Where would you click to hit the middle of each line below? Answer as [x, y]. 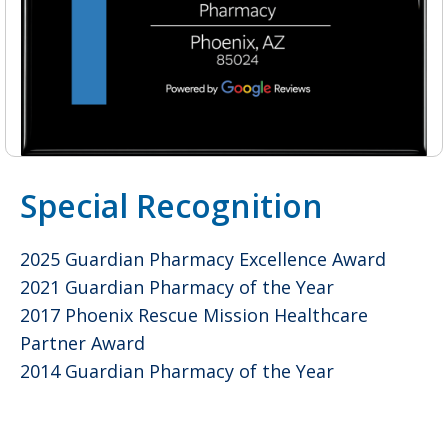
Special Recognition [171, 205]
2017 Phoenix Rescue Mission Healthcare [194, 314]
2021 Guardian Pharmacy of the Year [177, 286]
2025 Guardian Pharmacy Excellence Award [203, 258]
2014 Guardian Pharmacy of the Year [177, 370]
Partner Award [82, 342]
